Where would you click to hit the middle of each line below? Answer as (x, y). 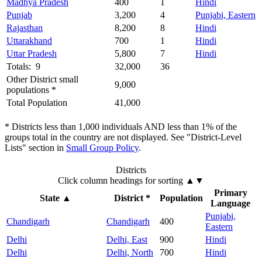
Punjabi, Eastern (225, 15)
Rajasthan (25, 28)
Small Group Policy (102, 148)
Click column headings (101, 181)
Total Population (37, 103)
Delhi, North (130, 253)
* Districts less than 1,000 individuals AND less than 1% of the (121, 127)
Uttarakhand (29, 41)
